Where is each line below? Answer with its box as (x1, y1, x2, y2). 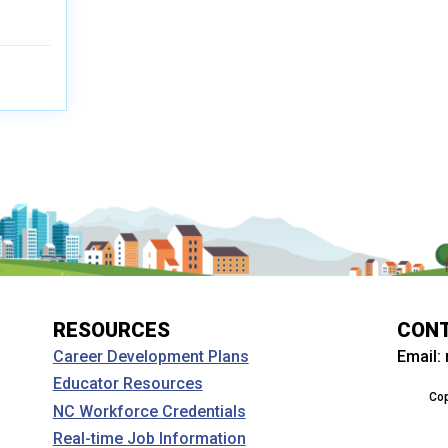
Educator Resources (52, 374, 203, 394)
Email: (397, 347, 446, 366)
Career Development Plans (52, 347, 249, 367)
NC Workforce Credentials (52, 401, 246, 421)
